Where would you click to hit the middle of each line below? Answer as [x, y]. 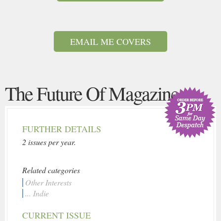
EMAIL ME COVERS [110, 41]
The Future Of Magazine [92, 93]
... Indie [37, 193]
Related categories [51, 170]
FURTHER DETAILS [62, 129]
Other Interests [48, 182]
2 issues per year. [49, 142]
